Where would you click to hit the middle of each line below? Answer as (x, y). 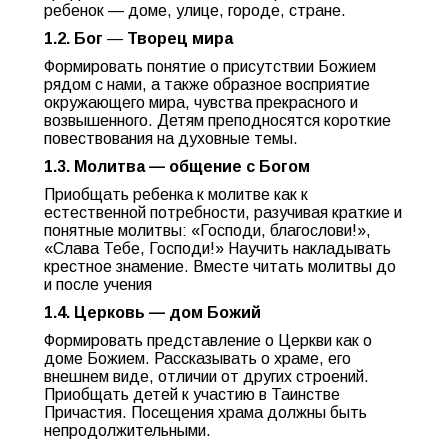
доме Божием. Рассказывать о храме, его (197, 358)
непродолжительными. (127, 430)
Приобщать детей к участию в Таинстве (192, 394)
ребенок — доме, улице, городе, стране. (195, 10)
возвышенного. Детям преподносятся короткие (217, 120)
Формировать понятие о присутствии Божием (210, 66)
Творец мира (180, 38)
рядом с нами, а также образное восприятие (207, 84)
